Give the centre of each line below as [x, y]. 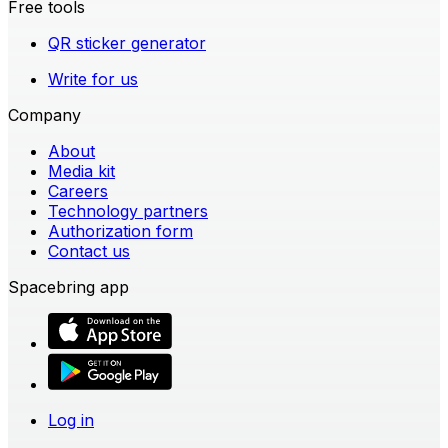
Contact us [89, 250]
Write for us [93, 78]
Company [44, 114]
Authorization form [120, 230]
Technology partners [128, 210]
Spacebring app [68, 286]
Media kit [81, 170]
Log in [71, 419]
